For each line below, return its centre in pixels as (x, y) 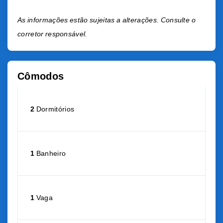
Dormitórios (55, 109)
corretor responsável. (53, 34)
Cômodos (41, 76)
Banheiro (50, 153)
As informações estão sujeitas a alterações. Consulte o (107, 20)
